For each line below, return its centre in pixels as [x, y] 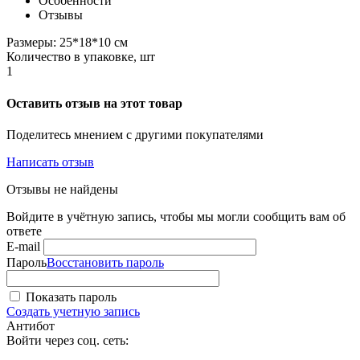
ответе [24, 231]
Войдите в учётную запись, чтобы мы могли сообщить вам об [176, 216]
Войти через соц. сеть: [67, 340]
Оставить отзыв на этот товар [94, 103]
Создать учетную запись [73, 311]
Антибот [31, 325]
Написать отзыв [50, 162]
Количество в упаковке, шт [81, 57]
